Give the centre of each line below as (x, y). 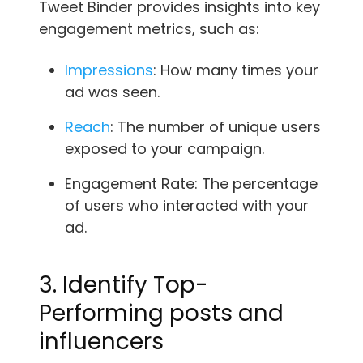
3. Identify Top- (124, 284)
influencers (101, 341)
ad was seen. (112, 92)
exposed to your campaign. (164, 148)
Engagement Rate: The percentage (191, 183)
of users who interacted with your (187, 205)
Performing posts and (161, 313)
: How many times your (236, 70)
